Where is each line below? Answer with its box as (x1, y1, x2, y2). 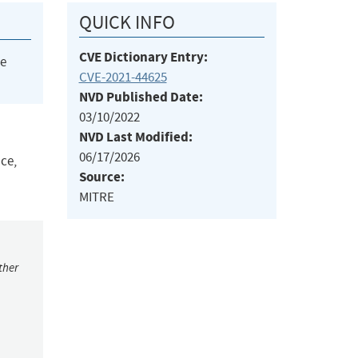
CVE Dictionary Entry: (78, 48, 208, 67)
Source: (78, 168, 125, 187)
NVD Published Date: (78, 88, 203, 107)
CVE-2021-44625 (78, 69, 167, 86)
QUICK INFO (78, 10, 175, 35)
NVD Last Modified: (78, 128, 193, 147)
